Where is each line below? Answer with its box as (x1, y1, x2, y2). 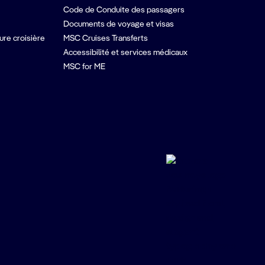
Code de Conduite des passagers (63, 6, 185, 14)
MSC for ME (63, 63, 106, 71)
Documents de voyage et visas (63, 20, 174, 28)
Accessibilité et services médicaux (63, 49, 188, 57)
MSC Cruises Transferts (63, 34, 148, 43)
